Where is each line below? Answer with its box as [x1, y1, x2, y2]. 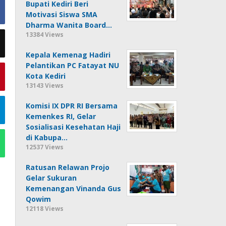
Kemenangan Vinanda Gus [26, 183, 122, 193]
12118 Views [26, 204, 64, 213]
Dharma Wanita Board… [26, 20, 112, 30]
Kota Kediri [26, 71, 66, 81]
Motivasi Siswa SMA [26, 9, 98, 19]
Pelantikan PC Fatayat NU [26, 60, 120, 70]
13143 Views [26, 81, 64, 90]
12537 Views [26, 142, 64, 151]
